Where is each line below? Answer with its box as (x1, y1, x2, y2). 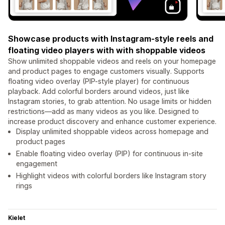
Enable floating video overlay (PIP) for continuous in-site (16, 149, 203, 158)
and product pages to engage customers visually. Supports (8, 67, 204, 76)
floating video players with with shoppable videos (8, 45, 205, 56)
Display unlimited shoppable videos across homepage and (16, 127, 208, 136)
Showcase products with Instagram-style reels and (8, 34, 213, 44)
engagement (16, 159, 57, 168)
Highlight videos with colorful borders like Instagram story (16, 171, 206, 180)
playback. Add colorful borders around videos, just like (8, 87, 189, 96)
